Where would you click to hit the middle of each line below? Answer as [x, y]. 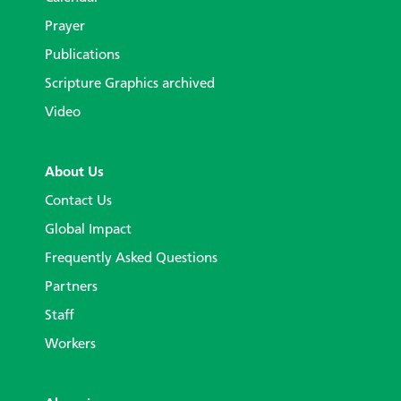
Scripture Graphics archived [130, 85]
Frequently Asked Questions [131, 259]
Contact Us [78, 202]
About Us [74, 173]
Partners [71, 288]
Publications [82, 56]
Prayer [65, 27]
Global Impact [88, 230]
